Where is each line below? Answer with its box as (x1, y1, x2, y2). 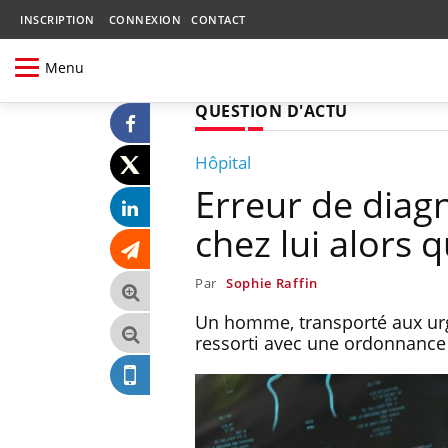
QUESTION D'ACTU (195, 99, 348, 122)
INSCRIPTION (20, 12, 95, 27)
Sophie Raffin (225, 273, 318, 292)
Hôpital (195, 150, 251, 174)
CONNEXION (108, 12, 181, 27)
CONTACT (191, 12, 246, 27)
